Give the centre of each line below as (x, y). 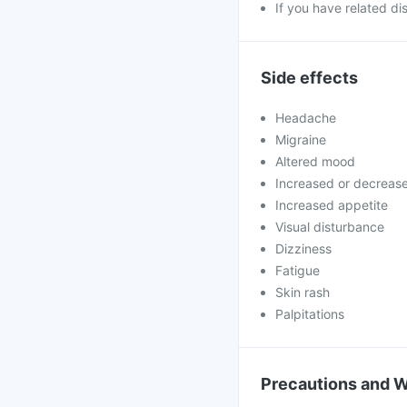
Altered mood (315, 161)
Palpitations (310, 314)
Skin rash (303, 292)
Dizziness (303, 248)
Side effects (309, 78)
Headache (306, 118)
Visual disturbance (330, 227)
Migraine (301, 139)
